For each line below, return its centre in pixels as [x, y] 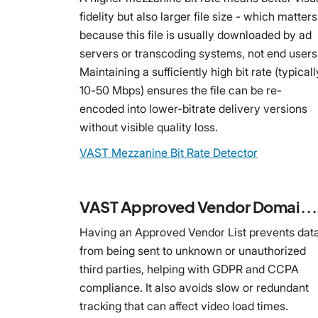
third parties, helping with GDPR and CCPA [189, 269]
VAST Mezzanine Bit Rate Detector [169, 152]
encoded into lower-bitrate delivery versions [193, 108]
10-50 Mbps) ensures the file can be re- [181, 90]
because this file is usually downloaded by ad [196, 34]
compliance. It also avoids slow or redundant [194, 287]
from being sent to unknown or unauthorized [193, 250]
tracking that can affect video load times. [184, 306]
